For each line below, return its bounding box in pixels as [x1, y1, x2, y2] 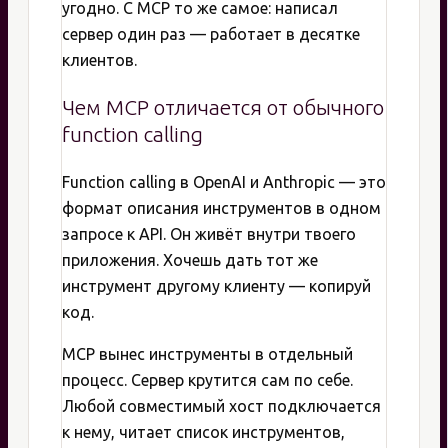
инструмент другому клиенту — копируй [62, 276, 371, 295]
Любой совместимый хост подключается [62, 396, 381, 415]
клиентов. [62, 51, 137, 70]
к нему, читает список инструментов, [62, 422, 345, 441]
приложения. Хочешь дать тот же [62, 250, 318, 269]
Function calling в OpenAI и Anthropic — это [62, 172, 386, 191]
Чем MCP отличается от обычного [62, 95, 384, 119]
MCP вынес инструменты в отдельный [62, 344, 353, 363]
